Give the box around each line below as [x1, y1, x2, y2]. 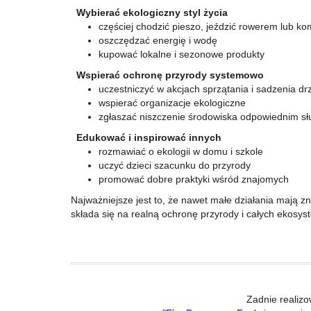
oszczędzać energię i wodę [99, 35, 217, 46]
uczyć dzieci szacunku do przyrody [99, 160, 251, 171]
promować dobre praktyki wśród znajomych [99, 174, 289, 185]
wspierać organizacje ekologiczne [99, 97, 246, 108]
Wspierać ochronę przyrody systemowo [71, 69, 264, 81]
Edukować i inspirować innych [71, 132, 221, 143]
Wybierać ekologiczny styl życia [71, 7, 228, 18]
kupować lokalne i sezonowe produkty [99, 49, 264, 60]
